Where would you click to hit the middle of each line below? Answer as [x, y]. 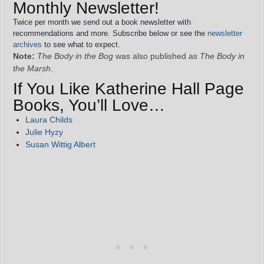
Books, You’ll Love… [89, 105]
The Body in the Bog [75, 56]
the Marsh [32, 68]
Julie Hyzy [44, 132]
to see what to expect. [81, 44]
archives [27, 44]
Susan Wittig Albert [60, 144]
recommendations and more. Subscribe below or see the [110, 33]
